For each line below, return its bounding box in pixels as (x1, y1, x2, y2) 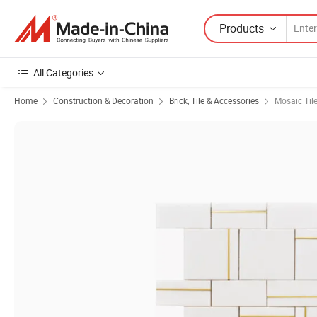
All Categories (33, 66, 93, 79)
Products (219, 20, 264, 36)
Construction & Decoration (53, 95, 154, 106)
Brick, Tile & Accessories (169, 95, 259, 106)
